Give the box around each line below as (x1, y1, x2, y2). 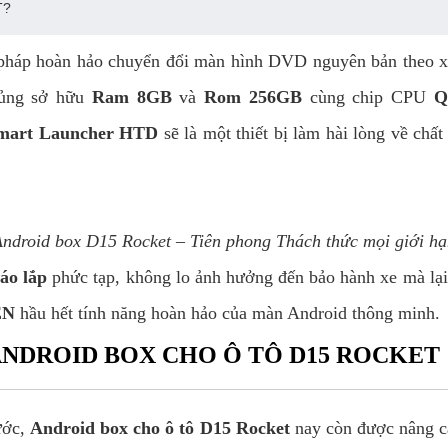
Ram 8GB (91, 87, 180, 107)
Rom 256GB (196, 87, 302, 107)
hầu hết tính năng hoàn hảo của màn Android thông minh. (15, 303, 440, 323)
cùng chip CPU (301, 87, 427, 107)
